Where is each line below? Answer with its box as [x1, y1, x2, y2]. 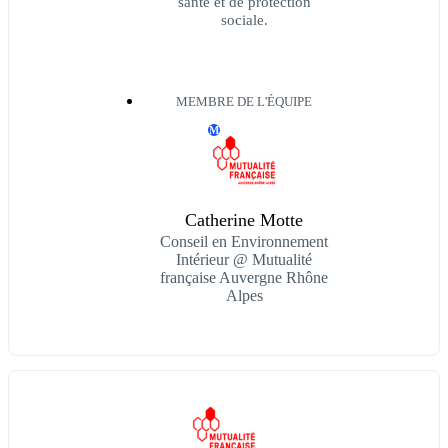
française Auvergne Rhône [160, 269, 328, 287]
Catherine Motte [185, 210, 303, 231]
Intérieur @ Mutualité [176, 251, 312, 269]
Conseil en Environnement [160, 233, 328, 251]
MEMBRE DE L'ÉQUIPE [176, 95, 312, 110]
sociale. [220, 11, 268, 29]
